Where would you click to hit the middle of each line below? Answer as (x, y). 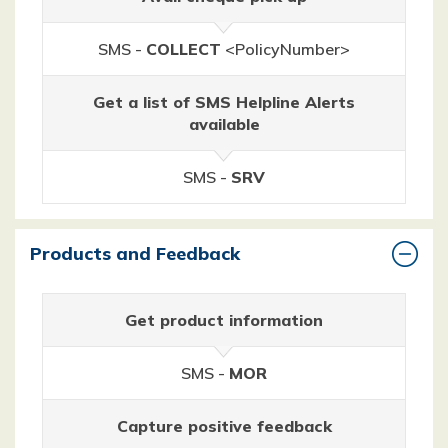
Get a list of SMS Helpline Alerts (224, 101)
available (224, 123)
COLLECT (183, 48)
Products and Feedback (135, 253)
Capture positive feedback (224, 425)
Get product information (224, 319)
